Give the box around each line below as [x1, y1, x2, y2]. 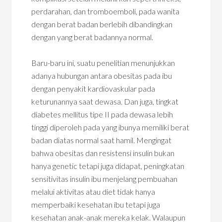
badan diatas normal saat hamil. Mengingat [31, 135, 172, 145]
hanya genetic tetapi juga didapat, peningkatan [31, 161, 185, 170]
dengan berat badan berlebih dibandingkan [31, 19, 173, 29]
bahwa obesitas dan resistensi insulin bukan [31, 148, 175, 158]
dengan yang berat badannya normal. [31, 32, 154, 42]
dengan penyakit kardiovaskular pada [31, 84, 156, 93]
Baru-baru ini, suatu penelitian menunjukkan [31, 58, 175, 67]
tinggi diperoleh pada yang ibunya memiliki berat [31, 122, 190, 132]
